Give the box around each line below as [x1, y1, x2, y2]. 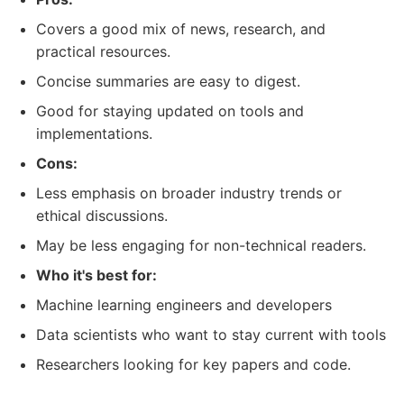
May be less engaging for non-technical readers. [36, 236, 366, 254]
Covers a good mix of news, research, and [36, 20, 326, 38]
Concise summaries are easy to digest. [36, 72, 300, 90]
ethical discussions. [36, 207, 168, 225]
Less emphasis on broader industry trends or [36, 184, 342, 202]
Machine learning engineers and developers [36, 296, 332, 314]
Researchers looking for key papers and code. [36, 355, 351, 373]
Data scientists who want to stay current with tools [36, 326, 386, 344]
